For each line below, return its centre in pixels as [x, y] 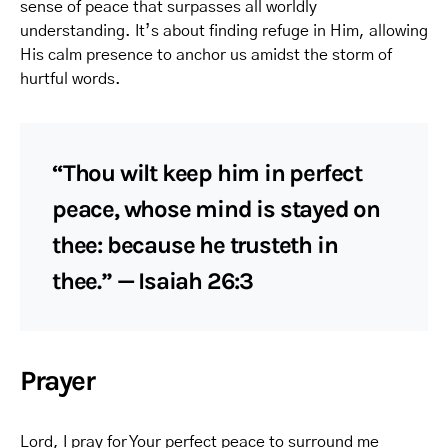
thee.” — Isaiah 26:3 [153, 281]
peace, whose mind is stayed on [216, 209]
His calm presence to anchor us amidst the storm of [206, 55]
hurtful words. [70, 79]
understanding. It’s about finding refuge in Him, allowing [224, 31]
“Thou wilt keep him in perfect [207, 173]
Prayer [57, 380]
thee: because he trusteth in [195, 245]
